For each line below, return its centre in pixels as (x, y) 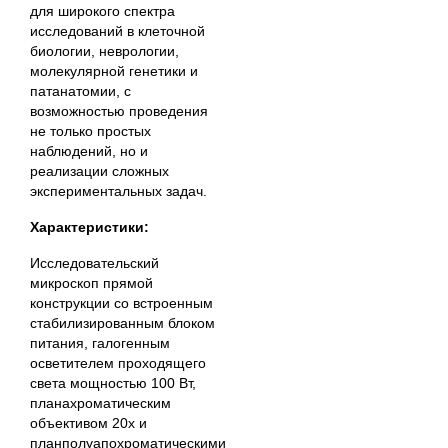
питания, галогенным (100, 342)
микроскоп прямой (91, 282)
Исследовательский (94, 262)
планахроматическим (100, 402)
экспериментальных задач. (118, 190)
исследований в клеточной (117, 30)
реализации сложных (99, 170)
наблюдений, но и (89, 150)
